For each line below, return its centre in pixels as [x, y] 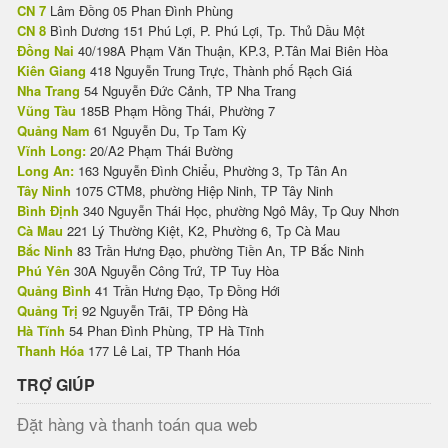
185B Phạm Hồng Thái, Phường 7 [175, 111]
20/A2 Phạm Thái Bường [159, 151]
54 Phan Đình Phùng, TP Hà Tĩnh [164, 331]
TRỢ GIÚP [56, 385]
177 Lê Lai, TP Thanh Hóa [162, 351]
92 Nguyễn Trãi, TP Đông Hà [163, 311]
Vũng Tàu [46, 111]
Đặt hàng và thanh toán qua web [137, 424]
